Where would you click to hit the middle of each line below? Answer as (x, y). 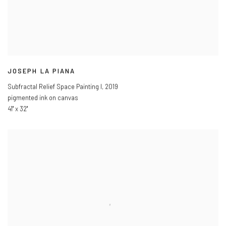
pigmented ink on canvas (43, 98)
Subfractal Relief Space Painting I (55, 87)
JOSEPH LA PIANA (42, 71)
